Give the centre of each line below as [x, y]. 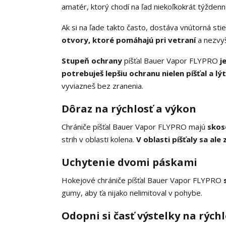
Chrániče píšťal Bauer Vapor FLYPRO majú [134, 127]
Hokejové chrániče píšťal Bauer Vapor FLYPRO [143, 180]
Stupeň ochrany [92, 61]
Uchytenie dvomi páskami [129, 162]
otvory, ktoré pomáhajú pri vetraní [129, 40]
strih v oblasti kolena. [99, 139]
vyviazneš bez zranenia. [102, 86]
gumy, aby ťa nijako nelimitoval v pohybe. [132, 193]
